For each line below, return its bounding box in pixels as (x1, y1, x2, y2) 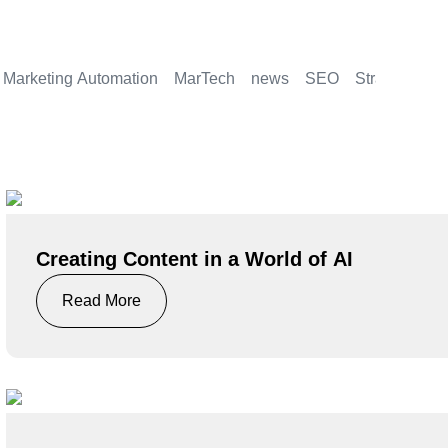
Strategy (354, 69, 414, 87)
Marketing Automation (2, 69, 158, 87)
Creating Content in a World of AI (36, 248, 353, 271)
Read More (62, 292, 141, 310)
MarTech (173, 69, 235, 87)
